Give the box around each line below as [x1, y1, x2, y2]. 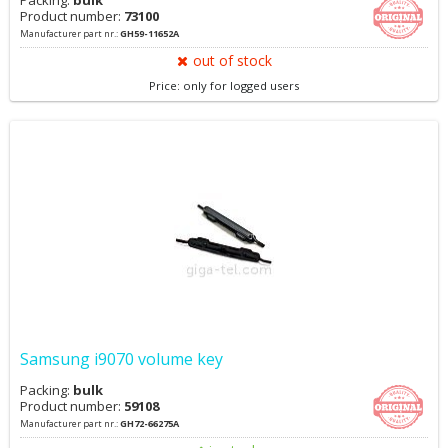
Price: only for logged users [149, 78, 299, 93]
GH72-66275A [120, 417, 179, 430]
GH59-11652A [120, 27, 179, 40]
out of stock [192, 51, 272, 70]
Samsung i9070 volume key [20, 348, 223, 370]
